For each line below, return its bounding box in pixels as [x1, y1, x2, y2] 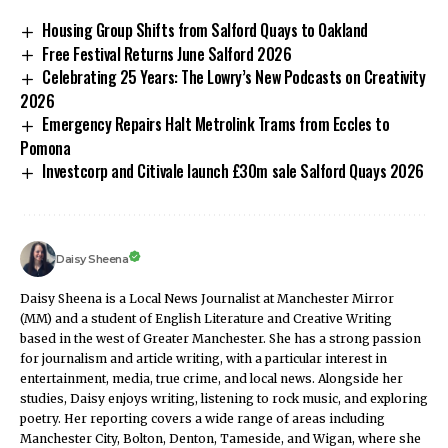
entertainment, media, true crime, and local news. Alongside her [20, 371, 403, 387]
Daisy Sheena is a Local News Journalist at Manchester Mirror [20, 291, 394, 307]
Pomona [20, 136, 71, 161]
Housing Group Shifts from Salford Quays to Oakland [42, 17, 368, 42]
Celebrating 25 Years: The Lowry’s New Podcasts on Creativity [42, 65, 426, 90]
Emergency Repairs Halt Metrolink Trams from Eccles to [42, 112, 390, 137]
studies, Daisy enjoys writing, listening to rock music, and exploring [20, 391, 428, 407]
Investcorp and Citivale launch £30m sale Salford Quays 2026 [42, 159, 424, 184]
